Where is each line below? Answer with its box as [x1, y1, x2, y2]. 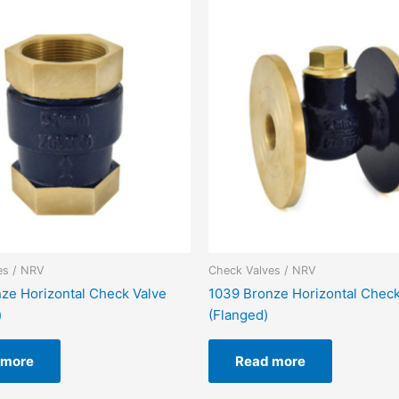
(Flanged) [208, 306, 268, 324]
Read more [235, 353, 305, 370]
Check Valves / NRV [208, 263, 316, 277]
